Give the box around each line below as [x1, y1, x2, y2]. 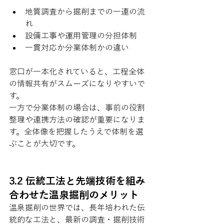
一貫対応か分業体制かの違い [25, 43, 129, 51]
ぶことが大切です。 [9, 139, 80, 147]
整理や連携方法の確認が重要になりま [9, 115, 145, 123]
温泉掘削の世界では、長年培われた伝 [9, 203, 145, 211]
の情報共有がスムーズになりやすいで [9, 79, 145, 87]
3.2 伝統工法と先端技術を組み [9, 175, 145, 185]
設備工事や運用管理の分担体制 [25, 31, 137, 39]
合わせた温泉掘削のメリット [9, 189, 139, 199]
